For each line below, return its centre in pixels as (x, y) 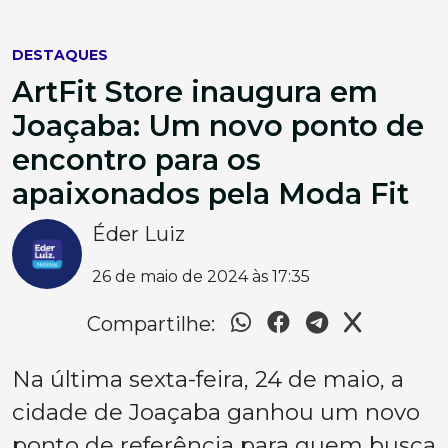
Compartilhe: (151, 324)
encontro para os (136, 159)
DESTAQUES (60, 55)
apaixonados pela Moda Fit (210, 193)
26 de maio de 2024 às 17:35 (201, 276)
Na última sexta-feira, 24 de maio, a (208, 379)
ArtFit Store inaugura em (195, 91)
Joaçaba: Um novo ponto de (218, 125)
